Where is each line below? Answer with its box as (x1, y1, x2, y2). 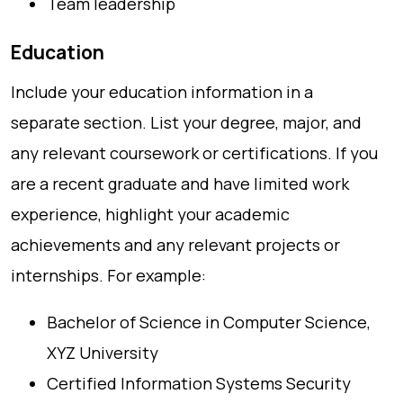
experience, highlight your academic (11, 203, 290, 225)
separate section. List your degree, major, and (11, 112, 362, 133)
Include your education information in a (11, 81, 313, 103)
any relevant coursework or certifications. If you (11, 142, 378, 164)
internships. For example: (11, 264, 206, 286)
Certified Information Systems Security (47, 372, 351, 394)
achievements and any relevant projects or (11, 234, 340, 255)
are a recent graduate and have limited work (11, 173, 349, 194)
